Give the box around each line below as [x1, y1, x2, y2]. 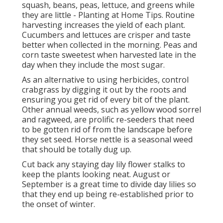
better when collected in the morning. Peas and [22, 39, 197, 51]
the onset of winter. [22, 199, 95, 210]
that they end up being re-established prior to [22, 189, 194, 200]
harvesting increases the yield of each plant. [22, 19, 185, 31]
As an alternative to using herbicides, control [22, 74, 189, 86]
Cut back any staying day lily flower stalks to [22, 159, 185, 170]
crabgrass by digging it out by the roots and [22, 84, 186, 96]
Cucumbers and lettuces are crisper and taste [22, 29, 191, 41]
